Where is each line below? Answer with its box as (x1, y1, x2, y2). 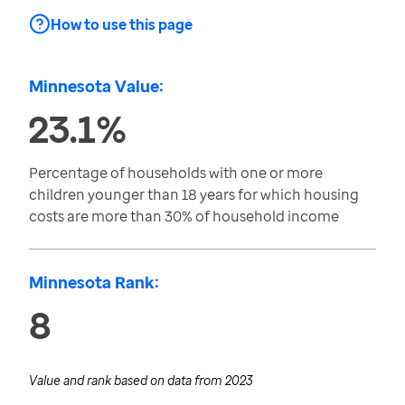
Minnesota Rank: (29, 271, 159, 293)
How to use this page (51, 14, 193, 34)
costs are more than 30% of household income (29, 206, 339, 226)
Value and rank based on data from (29, 372, 225, 389)
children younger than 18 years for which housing (29, 184, 359, 204)
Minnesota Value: (29, 75, 164, 97)
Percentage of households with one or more (29, 163, 323, 183)
